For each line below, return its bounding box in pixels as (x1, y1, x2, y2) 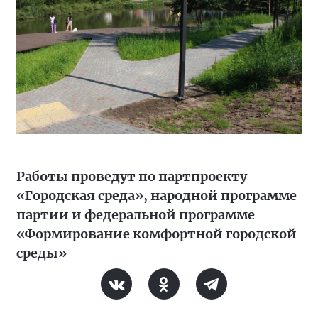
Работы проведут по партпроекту (16, 168, 247, 185)
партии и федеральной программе (16, 207, 255, 223)
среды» (16, 245, 67, 261)
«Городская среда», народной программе (16, 187, 297, 204)
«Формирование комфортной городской (16, 226, 297, 242)
